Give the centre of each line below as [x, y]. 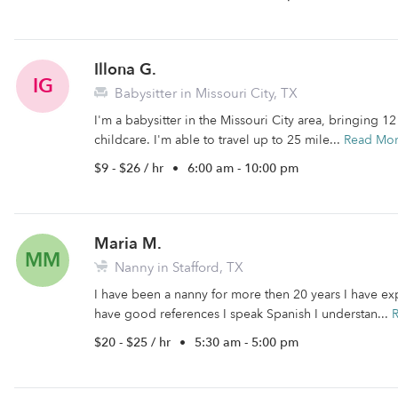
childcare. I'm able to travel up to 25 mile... [219, 140]
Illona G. [125, 70]
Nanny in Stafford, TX [177, 267]
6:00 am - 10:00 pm [243, 168]
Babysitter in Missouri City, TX [204, 93]
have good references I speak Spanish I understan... [243, 314]
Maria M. [128, 244]
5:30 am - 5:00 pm [247, 342]
